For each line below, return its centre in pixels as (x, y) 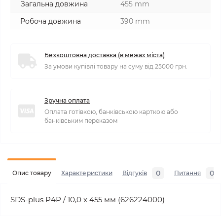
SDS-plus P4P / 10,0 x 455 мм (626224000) (88, 200)
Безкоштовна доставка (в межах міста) (105, 55)
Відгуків (134, 173)
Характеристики (87, 173)
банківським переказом (81, 121)
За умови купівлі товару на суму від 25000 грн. (116, 66)
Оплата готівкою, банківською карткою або (111, 112)
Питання (187, 173)
